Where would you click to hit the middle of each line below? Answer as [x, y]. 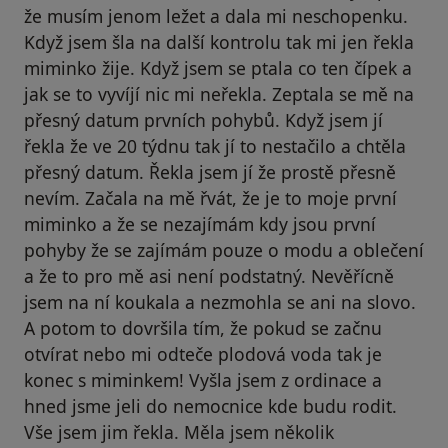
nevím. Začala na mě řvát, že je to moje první [210, 198]
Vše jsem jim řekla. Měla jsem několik [179, 432]
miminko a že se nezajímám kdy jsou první [200, 224]
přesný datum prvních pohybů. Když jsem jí [203, 120]
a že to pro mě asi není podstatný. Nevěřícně [209, 276]
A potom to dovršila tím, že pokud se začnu [203, 328]
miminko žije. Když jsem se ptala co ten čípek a [218, 68]
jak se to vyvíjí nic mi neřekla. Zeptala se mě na [219, 94]
